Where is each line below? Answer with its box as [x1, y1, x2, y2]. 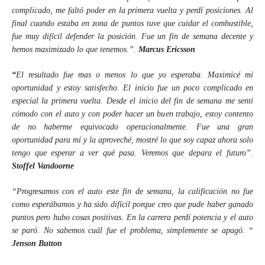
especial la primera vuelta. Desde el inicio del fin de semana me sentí [12, 96, 253, 105]
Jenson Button [12, 239, 62, 248]
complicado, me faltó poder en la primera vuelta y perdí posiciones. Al [12, 6, 253, 15]
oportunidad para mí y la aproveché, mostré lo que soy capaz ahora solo [12, 135, 253, 144]
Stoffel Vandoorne [12, 161, 74, 170]
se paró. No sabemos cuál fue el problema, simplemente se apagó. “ [12, 226, 253, 235]
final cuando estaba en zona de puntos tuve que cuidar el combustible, [12, 19, 253, 28]
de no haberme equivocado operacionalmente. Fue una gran [12, 122, 253, 131]
